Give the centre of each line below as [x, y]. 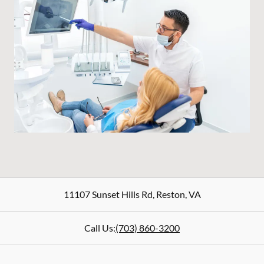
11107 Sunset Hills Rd [108, 194]
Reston [169, 194]
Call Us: [100, 228]
